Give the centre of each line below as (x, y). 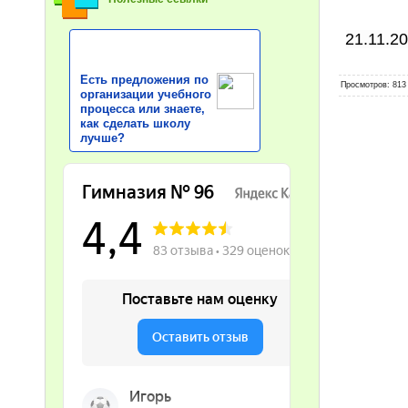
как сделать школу (136, 123)
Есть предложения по (145, 80)
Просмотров (364, 84)
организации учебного (146, 94)
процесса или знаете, (143, 109)
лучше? (103, 138)
